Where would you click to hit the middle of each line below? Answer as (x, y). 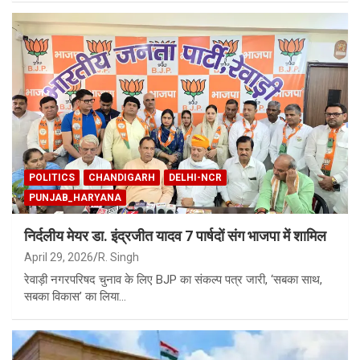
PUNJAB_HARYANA (75, 198)
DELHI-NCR (195, 178)
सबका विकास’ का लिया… (75, 297)
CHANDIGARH (122, 178)
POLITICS (52, 178)
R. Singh (119, 258)
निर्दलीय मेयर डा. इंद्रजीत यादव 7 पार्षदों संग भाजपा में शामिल (175, 236)
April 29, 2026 (59, 258)
